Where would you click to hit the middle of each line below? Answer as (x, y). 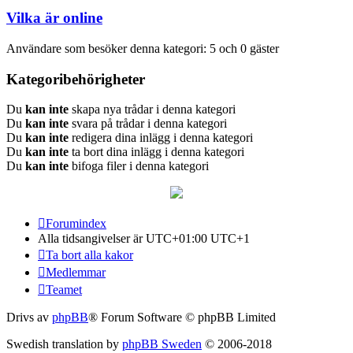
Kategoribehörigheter (76, 79)
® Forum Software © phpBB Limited (182, 318)
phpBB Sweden (162, 344)
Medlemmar (76, 273)
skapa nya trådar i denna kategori (152, 110)
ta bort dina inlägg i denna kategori (156, 152)
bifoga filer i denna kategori (139, 166)
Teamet (64, 290)
